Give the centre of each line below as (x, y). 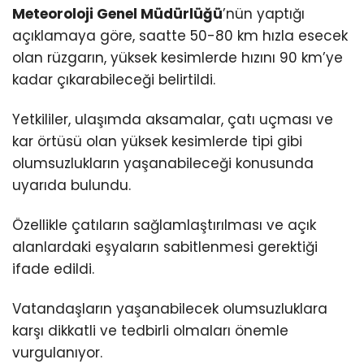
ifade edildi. (53, 269)
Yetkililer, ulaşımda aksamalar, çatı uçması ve (173, 120)
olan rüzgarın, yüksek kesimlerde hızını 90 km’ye (178, 58)
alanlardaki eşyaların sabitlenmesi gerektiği (165, 247)
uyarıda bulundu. (71, 186)
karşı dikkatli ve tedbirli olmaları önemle (150, 331)
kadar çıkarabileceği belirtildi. (114, 80)
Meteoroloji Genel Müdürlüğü (117, 14)
